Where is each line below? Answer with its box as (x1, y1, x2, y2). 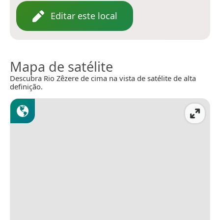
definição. (10, 82, 43, 92)
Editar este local (51, 10, 117, 22)
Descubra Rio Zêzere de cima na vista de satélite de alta (10, 73, 196, 83)
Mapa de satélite (10, 57, 113, 76)
